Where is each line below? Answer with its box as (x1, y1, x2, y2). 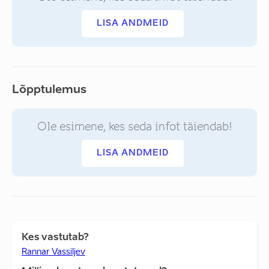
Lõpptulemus (12, 85, 86, 95)
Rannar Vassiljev (22, 248, 85, 256)
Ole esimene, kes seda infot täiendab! (37, 120, 232, 133)
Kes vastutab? (22, 233, 89, 243)
